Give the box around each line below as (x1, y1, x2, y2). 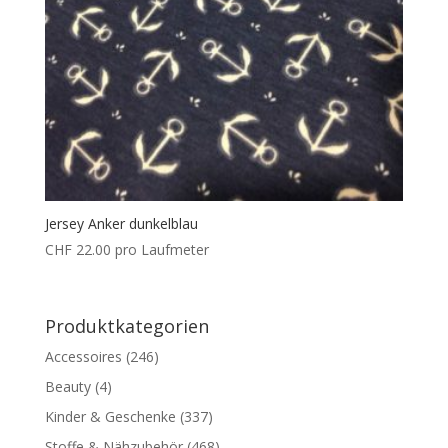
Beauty (44, 376, 91, 396)
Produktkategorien (44, 313, 209, 338)
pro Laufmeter (114, 240, 209, 260)
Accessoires (44, 346, 122, 366)
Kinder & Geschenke (44, 406, 176, 426)
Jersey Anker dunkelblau (44, 214, 198, 234)
